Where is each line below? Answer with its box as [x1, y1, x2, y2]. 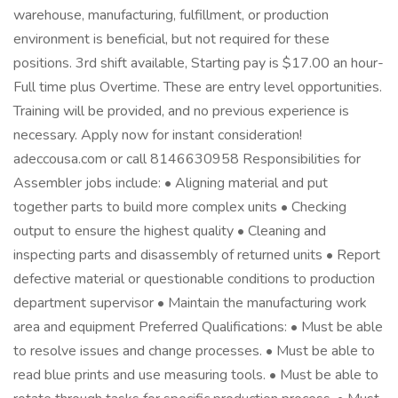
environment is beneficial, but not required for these [13, 29, 330, 49]
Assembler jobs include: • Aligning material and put [13, 173, 328, 193]
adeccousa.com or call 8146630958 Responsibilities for [13, 149, 361, 169]
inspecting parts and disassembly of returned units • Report [13, 245, 380, 265]
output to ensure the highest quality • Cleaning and [13, 221, 326, 241]
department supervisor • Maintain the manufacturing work [13, 293, 367, 313]
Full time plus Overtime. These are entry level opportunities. [13, 77, 382, 97]
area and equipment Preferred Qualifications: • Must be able [13, 317, 383, 337]
